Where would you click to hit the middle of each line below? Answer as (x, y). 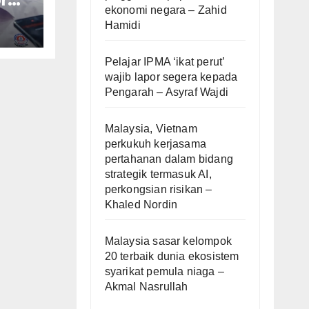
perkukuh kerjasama (156, 143)
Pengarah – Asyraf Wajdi (167, 92)
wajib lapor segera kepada (171, 77)
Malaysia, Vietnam (151, 128)
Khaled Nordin (141, 204)
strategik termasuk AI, (158, 174)
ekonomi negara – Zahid (166, 10)
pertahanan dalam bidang (169, 159)
